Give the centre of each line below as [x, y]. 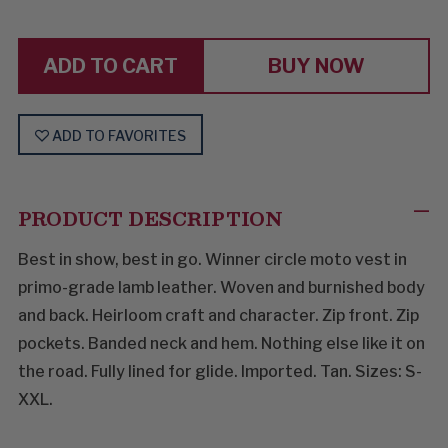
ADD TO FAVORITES [119, 135]
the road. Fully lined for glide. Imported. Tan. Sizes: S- [220, 371]
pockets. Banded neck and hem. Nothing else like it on [221, 343]
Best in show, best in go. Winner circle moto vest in [212, 259]
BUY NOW [316, 65]
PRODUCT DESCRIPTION [150, 218]
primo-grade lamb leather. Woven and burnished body [221, 287]
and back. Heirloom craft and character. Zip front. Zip [218, 315]
